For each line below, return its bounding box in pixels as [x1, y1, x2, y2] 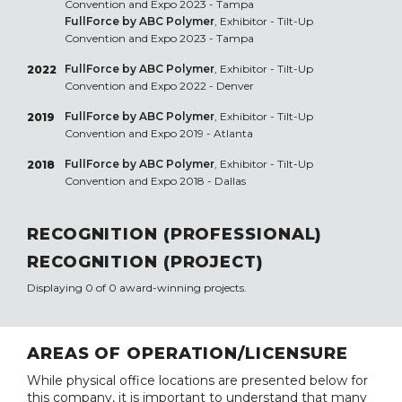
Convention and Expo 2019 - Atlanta [64, 127, 253, 141]
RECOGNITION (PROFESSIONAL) [27, 224, 323, 245]
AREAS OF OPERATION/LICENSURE [27, 344, 349, 364]
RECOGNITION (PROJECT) [27, 252, 264, 273]
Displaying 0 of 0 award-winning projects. [27, 281, 247, 295]
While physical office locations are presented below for [27, 372, 368, 389]
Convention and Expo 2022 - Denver [64, 79, 254, 93]
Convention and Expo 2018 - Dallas [64, 174, 246, 188]
